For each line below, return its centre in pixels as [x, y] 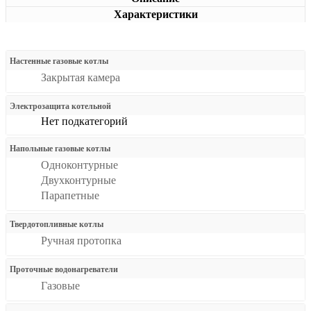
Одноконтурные [79, 165]
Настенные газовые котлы [59, 61]
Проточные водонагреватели [64, 269]
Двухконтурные [78, 180]
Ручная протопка [81, 241]
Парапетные [70, 195]
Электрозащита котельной [60, 106]
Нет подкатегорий [84, 121]
